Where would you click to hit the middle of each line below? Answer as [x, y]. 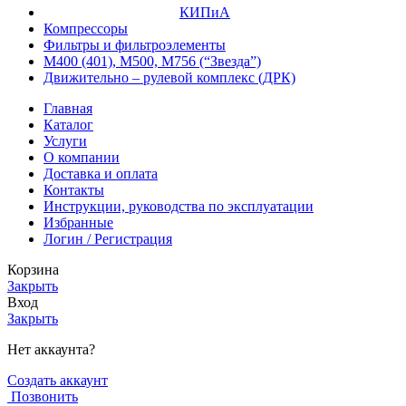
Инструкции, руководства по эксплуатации [179, 206]
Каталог [68, 124]
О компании [82, 157]
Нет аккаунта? [51, 349]
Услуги [65, 140]
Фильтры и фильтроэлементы [135, 44]
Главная [68, 108]
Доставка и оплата [101, 173]
